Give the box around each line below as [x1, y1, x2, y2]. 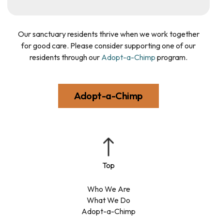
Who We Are [87, 184, 130, 194]
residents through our [30, 52, 101, 62]
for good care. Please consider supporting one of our [21, 41, 196, 50]
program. [155, 52, 187, 62]
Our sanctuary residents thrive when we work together [17, 29, 200, 39]
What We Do [87, 195, 130, 205]
